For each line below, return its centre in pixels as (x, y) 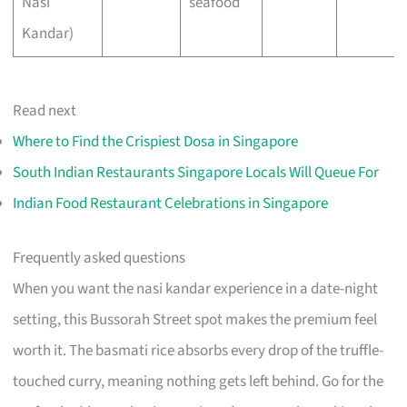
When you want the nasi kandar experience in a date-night (196, 288)
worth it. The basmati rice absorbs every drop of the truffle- (199, 350)
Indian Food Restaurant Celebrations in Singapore (171, 204)
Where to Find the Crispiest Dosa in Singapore (156, 142)
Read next (45, 111)
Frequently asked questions (99, 258)
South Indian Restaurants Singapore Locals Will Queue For (196, 173)
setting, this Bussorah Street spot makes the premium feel (195, 319)
